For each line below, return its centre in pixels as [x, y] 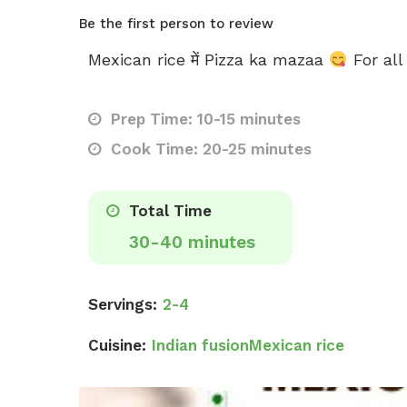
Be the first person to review [176, 24]
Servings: [123, 304]
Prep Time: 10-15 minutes [203, 119]
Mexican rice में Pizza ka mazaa [208, 60]
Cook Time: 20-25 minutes [209, 149]
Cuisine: [117, 345]
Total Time [168, 211]
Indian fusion [200, 345]
